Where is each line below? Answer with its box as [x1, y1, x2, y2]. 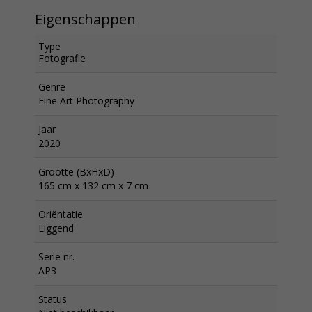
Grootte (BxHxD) [38, 164, 114, 178]
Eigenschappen [35, 9, 136, 29]
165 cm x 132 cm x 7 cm [38, 178, 148, 192]
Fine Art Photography [38, 93, 134, 107]
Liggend [38, 221, 74, 235]
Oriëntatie [38, 207, 83, 221]
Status [38, 292, 67, 306]
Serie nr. [38, 249, 75, 263]
